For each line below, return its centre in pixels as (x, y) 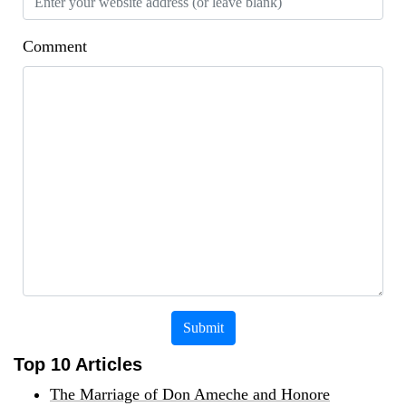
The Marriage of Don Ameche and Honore (190, 395)
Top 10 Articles (78, 365)
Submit (203, 328)
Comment (55, 47)
